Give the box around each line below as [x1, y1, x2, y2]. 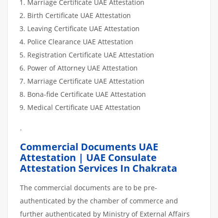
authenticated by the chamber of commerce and [20, 196, 178, 205]
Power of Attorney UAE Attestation [27, 63, 138, 73]
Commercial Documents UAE [20, 140, 158, 153]
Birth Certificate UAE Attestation [27, 10, 131, 20]
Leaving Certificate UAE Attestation [27, 23, 140, 33]
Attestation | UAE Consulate [20, 150, 157, 164]
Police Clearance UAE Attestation [27, 36, 133, 46]
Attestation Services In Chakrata [20, 161, 177, 175]
